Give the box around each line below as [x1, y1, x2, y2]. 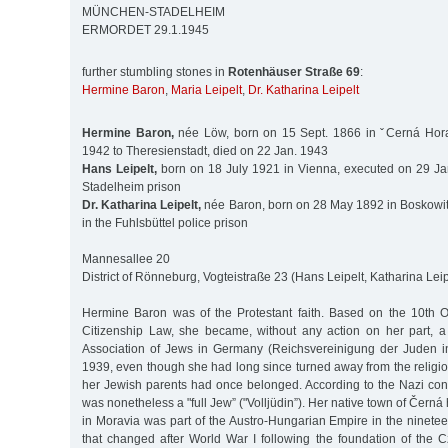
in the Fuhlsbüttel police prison [82, 215, 248, 230]
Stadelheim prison [82, 179, 181, 194]
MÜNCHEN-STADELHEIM [82, 5, 225, 20]
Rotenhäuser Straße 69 [228, 65, 360, 80]
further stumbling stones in [82, 65, 228, 80]
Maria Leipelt [171, 83, 242, 98]
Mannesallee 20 [82, 251, 170, 266]
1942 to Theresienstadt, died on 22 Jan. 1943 [82, 143, 328, 158]
